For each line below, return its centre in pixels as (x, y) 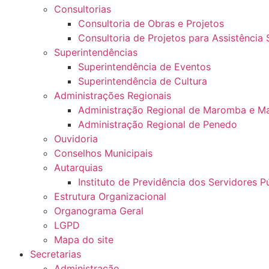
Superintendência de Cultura (143, 81)
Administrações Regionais (113, 96)
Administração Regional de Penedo (158, 125)
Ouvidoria (76, 139)
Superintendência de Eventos (144, 67)
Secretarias (56, 254)
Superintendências (96, 53)
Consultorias (83, 9)
